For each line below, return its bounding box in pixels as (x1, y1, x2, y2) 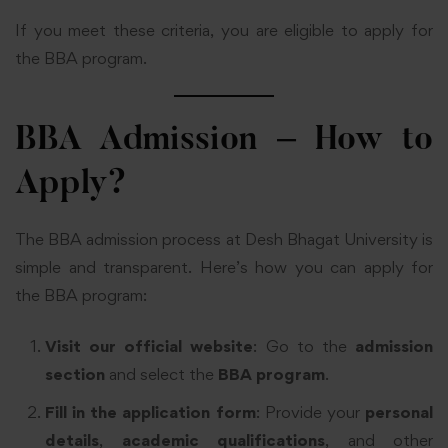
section (45, 363, 105, 384)
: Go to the (253, 335, 356, 356)
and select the (105, 363, 218, 384)
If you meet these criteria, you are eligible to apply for (15, 20, 433, 41)
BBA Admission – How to (15, 124, 433, 159)
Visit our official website (45, 335, 254, 356)
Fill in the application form (45, 401, 256, 422)
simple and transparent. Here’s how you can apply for (15, 257, 433, 278)
